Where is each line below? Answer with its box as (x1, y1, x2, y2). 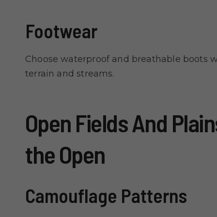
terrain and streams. (25, 68, 114, 79)
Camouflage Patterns (25, 184, 187, 207)
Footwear (25, 19, 97, 43)
